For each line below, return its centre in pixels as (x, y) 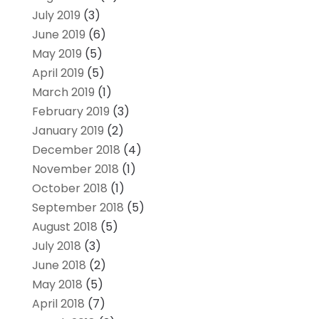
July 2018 (56, 246)
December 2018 (76, 150)
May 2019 (57, 54)
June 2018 (59, 266)
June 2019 (58, 35)
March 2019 (63, 93)
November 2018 (75, 169)
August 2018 (64, 227)
